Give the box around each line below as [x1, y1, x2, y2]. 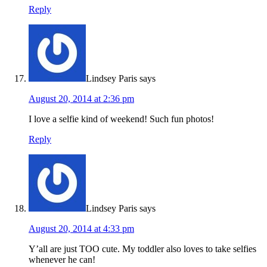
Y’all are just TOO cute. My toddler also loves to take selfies [29, 244, 256, 254]
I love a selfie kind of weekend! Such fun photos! [29, 114, 214, 125]
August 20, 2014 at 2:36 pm [29, 94, 134, 104]
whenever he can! [29, 254, 95, 265]
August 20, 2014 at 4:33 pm [29, 223, 134, 234]
